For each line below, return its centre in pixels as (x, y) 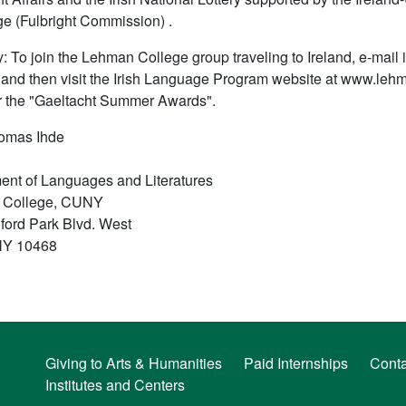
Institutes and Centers (116, 384)
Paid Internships (296, 362)
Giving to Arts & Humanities (134, 362)
